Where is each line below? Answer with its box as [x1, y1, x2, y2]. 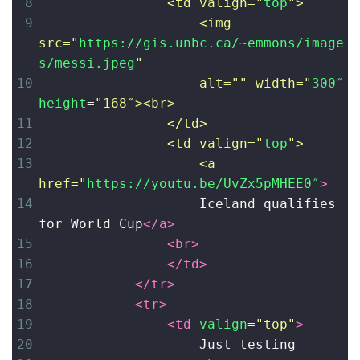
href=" [39, 176, 87, 191]
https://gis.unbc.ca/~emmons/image [79, 35, 344, 51]
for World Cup [39, 216, 143, 231]
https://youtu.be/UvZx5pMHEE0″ [87, 176, 320, 191]
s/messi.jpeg [39, 55, 135, 71]
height [39, 96, 87, 111]
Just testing [199, 337, 296, 352]
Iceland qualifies [199, 196, 336, 211]
